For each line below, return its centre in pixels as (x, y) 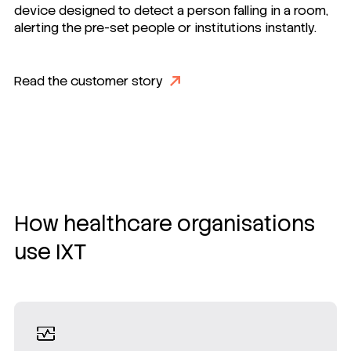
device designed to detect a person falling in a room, (171, 11)
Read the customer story (89, 81)
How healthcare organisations (165, 223)
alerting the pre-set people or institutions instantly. (165, 28)
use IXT (51, 251)
